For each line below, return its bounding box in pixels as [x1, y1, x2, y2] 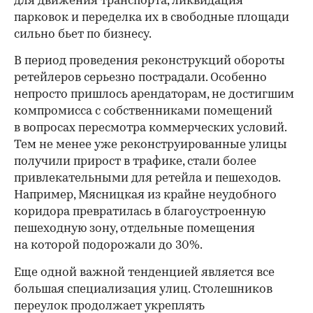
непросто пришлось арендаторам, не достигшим [14, 89, 294, 101]
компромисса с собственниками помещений [14, 105, 272, 117]
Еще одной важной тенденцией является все [14, 267, 275, 279]
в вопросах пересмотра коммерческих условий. [14, 122, 286, 134]
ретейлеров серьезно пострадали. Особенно [14, 72, 267, 84]
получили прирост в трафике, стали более [14, 156, 256, 168]
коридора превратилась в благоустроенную [14, 206, 265, 218]
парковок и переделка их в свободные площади [14, 12, 289, 24]
